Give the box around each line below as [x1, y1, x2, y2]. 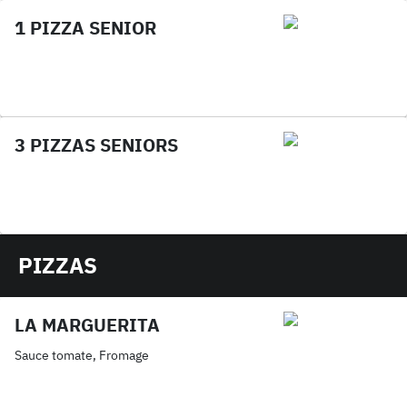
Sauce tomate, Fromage [15, 347, 149, 363]
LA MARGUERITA [15, 313, 160, 337]
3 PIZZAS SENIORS [15, 133, 178, 157]
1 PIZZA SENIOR [15, 15, 156, 40]
